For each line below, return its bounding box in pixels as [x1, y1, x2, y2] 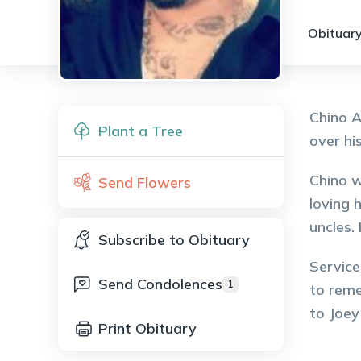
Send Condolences [98, 275, 222, 293]
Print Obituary [98, 319, 197, 338]
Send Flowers [98, 173, 191, 192]
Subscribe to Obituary [98, 230, 250, 249]
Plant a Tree [98, 122, 183, 140]
